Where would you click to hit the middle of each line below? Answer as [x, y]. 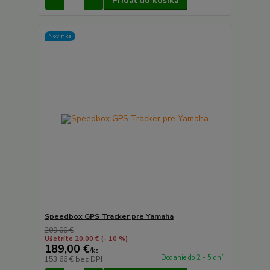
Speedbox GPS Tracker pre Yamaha [109, 216]
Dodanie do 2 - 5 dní [192, 258]
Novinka [60, 36]
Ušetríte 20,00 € [71, 239]
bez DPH [90, 259]
